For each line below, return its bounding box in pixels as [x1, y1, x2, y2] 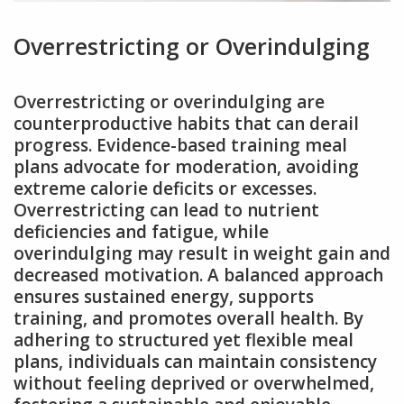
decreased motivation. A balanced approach [14, 262, 383, 287]
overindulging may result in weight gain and [14, 241, 390, 265]
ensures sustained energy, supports [14, 284, 314, 308]
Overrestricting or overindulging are [14, 89, 325, 114]
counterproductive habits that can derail [14, 111, 359, 135]
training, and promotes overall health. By [14, 306, 363, 330]
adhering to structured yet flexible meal [14, 327, 353, 352]
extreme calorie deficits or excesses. [14, 176, 317, 200]
